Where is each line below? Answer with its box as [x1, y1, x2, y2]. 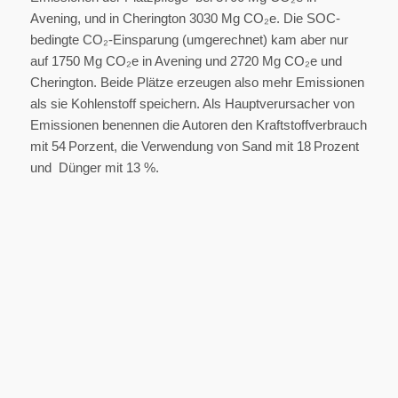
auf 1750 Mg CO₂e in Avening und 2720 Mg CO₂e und [29, 53, 342, 69]
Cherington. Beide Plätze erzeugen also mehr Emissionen [29, 75, 364, 91]
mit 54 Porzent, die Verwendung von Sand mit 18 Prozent [29, 139, 359, 155]
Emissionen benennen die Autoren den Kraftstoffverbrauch [29, 117, 367, 133]
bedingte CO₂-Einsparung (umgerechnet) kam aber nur [29, 32, 348, 48]
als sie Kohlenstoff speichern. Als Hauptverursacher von [29, 96, 354, 112]
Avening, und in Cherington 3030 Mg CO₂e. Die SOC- [29, 11, 340, 27]
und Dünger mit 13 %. [29, 160, 159, 176]
